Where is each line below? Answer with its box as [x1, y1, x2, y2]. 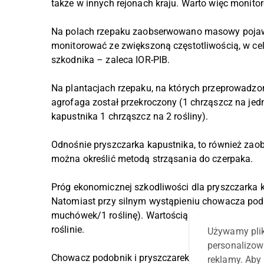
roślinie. [51, 224, 85, 236]
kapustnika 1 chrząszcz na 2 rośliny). [51, 111, 209, 123]
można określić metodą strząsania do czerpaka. [51, 153, 253, 165]
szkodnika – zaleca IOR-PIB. [51, 54, 173, 66]
